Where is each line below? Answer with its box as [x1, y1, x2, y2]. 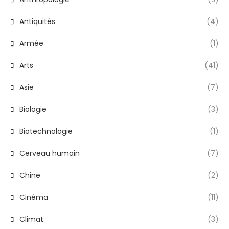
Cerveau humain [19, 148, 80, 159]
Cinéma [19, 192, 48, 203]
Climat [19, 214, 43, 225]
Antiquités [19, 16, 55, 27]
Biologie [19, 104, 47, 115]
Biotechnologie [19, 126, 73, 137]
